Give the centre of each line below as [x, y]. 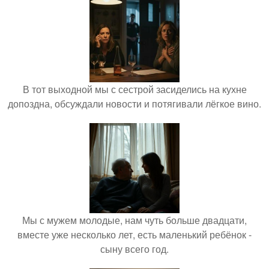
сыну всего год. [134, 249]
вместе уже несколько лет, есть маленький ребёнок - [134, 235]
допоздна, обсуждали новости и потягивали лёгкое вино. [134, 104]
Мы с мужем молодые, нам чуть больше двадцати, [134, 220]
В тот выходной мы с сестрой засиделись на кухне [134, 89]
